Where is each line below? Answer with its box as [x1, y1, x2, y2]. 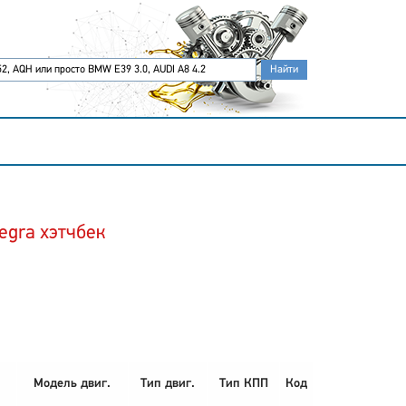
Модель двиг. [34, 377, 111, 391]
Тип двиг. [140, 377, 195, 391]
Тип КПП [218, 377, 268, 391]
